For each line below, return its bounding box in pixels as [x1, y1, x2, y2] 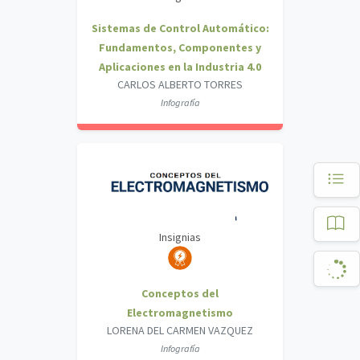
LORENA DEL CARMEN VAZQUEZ [107, 323, 253, 337]
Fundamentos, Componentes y [99, 40, 261, 55]
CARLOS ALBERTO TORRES [117, 77, 243, 92]
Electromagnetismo [127, 305, 233, 320]
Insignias [159, 230, 201, 244]
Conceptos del [141, 286, 219, 301]
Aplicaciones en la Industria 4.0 [99, 59, 261, 75]
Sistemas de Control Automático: [91, 21, 269, 36]
